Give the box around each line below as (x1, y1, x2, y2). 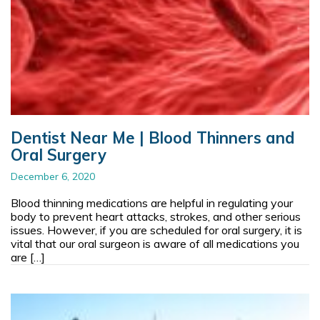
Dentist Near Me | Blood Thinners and (11, 127, 295, 148)
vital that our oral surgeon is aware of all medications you (11, 236, 299, 251)
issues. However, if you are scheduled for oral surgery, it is (11, 222, 302, 237)
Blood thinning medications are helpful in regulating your (11, 195, 293, 210)
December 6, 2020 (11, 169, 95, 183)
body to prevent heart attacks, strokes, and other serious (11, 209, 301, 224)
